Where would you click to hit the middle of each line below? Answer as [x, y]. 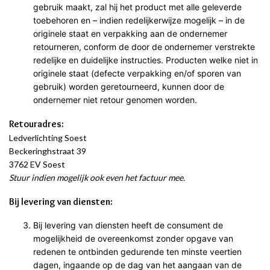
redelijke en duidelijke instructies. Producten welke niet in [146, 60]
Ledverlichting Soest [48, 137]
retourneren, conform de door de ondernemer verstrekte [144, 46]
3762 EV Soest [37, 164]
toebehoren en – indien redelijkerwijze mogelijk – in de [139, 20]
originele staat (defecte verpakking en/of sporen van [137, 73]
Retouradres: [36, 124]
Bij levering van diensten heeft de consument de [128, 225]
